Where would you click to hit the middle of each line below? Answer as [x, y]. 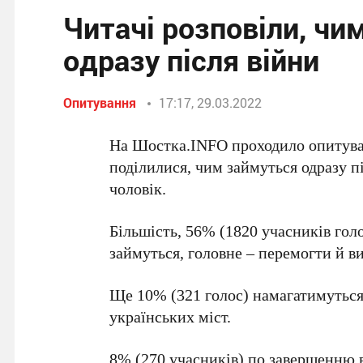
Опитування [100, 102]
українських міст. [171, 316]
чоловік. [138, 188]
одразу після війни [191, 60]
